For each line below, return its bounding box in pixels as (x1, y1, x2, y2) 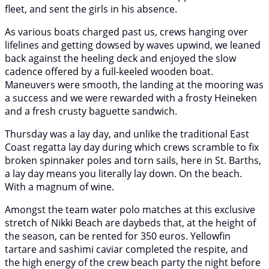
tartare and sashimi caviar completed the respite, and (5, 242, 248, 256)
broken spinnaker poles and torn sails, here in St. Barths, (5, 153, 261, 167)
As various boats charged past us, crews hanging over (5, 25, 248, 38)
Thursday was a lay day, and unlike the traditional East (5, 127, 249, 141)
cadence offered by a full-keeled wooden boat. (5, 64, 213, 78)
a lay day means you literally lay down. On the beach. (5, 166, 242, 180)
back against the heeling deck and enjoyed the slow (5, 51, 236, 65)
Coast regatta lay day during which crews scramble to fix (5, 140, 259, 154)
